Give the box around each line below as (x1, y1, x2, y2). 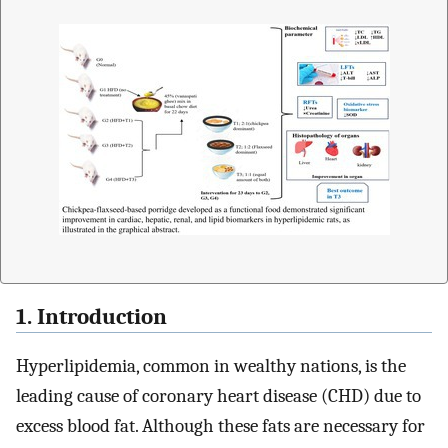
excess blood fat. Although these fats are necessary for (16, 415, 425, 438)
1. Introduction (16, 304, 167, 331)
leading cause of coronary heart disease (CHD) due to (16, 385, 421, 408)
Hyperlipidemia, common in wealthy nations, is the (16, 355, 406, 378)
